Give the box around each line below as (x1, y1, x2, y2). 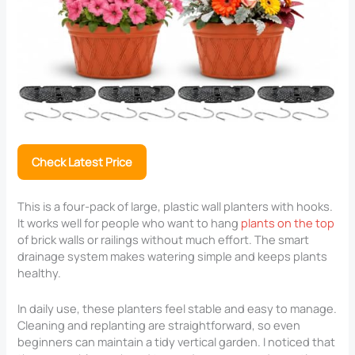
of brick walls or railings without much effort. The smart (17, 231, 310, 248)
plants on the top (241, 215, 335, 231)
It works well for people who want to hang (17, 215, 242, 231)
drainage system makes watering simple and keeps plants (17, 248, 328, 265)
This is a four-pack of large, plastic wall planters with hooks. (17, 198, 334, 215)
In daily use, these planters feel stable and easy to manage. (17, 300, 338, 316)
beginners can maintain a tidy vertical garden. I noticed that (17, 333, 336, 349)
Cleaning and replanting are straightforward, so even (17, 316, 301, 333)
